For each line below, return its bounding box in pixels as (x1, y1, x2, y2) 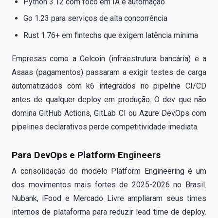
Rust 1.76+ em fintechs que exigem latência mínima (23, 30, 198, 40)
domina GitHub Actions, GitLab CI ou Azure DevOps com (12, 108, 206, 118)
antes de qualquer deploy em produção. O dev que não (12, 94, 206, 104)
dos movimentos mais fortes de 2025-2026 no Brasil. (12, 180, 206, 189)
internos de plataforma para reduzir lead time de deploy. (12, 207, 206, 217)
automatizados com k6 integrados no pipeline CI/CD (12, 81, 206, 91)
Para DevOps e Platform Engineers (12, 149, 161, 161)
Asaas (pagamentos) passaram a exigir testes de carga (12, 67, 206, 77)
